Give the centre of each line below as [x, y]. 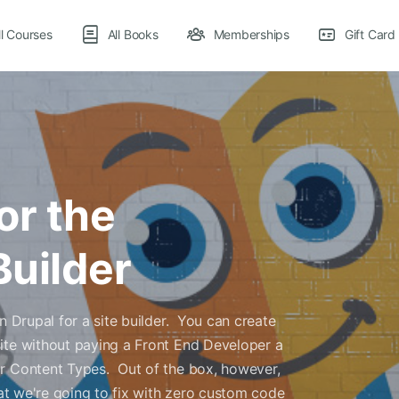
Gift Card [370, 34]
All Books [133, 34]
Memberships [251, 34]
